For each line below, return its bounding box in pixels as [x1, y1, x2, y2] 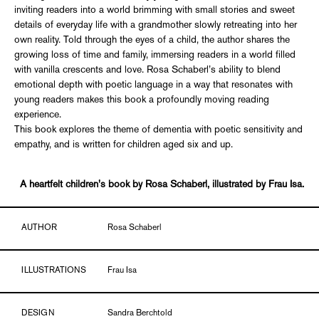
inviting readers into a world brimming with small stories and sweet [14, 5, 295, 15]
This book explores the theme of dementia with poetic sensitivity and [14, 125, 303, 135]
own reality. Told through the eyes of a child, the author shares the [14, 35, 290, 45]
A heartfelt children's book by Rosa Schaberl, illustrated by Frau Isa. [14, 179, 304, 189]
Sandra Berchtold [108, 309, 173, 318]
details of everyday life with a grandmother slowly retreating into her [14, 20, 297, 30]
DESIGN [21, 309, 55, 318]
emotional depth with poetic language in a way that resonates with [14, 80, 293, 90]
